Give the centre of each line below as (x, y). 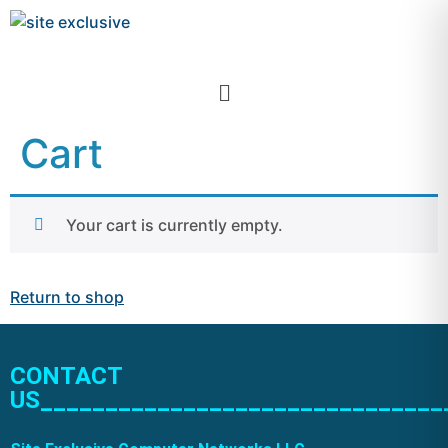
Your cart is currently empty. (174, 225)
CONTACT (66, 375)
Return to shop (67, 297)
